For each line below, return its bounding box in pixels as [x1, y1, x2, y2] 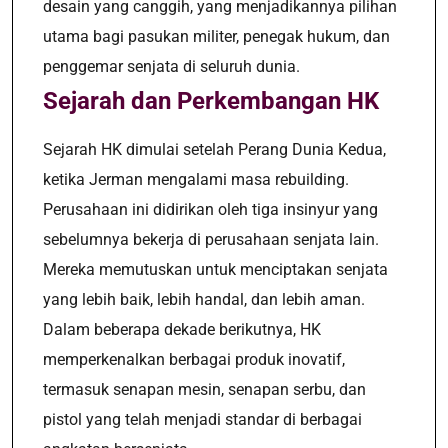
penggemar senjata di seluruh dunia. [43, 57, 300, 76]
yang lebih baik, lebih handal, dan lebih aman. [43, 290, 365, 309]
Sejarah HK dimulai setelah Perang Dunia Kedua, [43, 140, 386, 159]
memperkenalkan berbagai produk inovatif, [43, 350, 345, 369]
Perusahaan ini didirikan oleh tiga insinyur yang [43, 200, 378, 219]
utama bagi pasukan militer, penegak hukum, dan [43, 27, 390, 46]
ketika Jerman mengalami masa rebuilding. [43, 170, 349, 189]
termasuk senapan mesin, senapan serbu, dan [43, 380, 366, 399]
